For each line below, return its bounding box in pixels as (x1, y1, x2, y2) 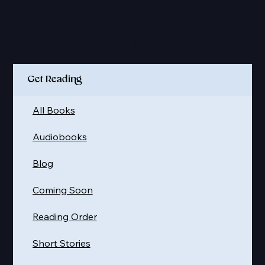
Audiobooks (32, 131, 87, 143)
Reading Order (32, 211, 97, 223)
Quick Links (86, 37, 170, 52)
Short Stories (32, 237, 91, 250)
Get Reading (28, 75, 83, 85)
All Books (32, 104, 75, 117)
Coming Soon (32, 184, 93, 196)
